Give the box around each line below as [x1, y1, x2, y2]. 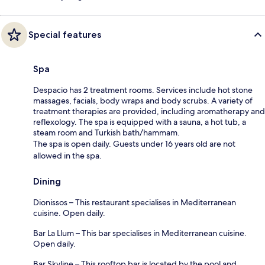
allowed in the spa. [33, 150, 102, 161]
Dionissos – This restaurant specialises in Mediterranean [33, 196, 236, 208]
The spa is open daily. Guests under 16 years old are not [33, 138, 235, 149]
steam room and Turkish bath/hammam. [33, 127, 180, 138]
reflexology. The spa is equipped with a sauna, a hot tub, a [33, 116, 246, 127]
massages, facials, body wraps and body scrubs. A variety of [33, 95, 253, 106]
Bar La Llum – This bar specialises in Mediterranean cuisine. [33, 227, 247, 238]
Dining [33, 175, 61, 187]
